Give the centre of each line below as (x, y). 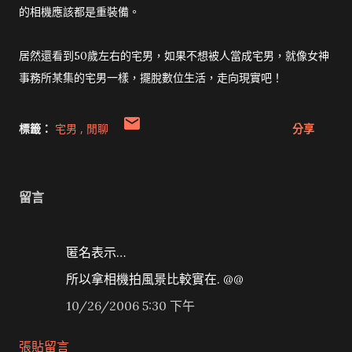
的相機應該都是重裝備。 (79, 12)
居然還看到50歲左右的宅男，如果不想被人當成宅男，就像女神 (174, 56)
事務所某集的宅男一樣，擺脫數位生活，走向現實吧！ (151, 78)
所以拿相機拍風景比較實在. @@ (155, 279)
